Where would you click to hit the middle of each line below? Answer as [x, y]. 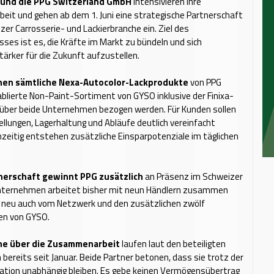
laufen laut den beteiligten [173, 244]
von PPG [205, 82]
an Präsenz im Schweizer [193, 176]
